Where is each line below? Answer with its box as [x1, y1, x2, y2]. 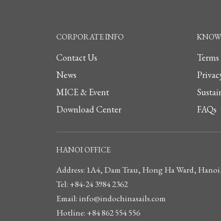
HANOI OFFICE [56, 144, 110, 155]
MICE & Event [56, 86, 109, 98]
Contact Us [56, 51, 97, 63]
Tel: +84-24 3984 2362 [56, 178, 128, 189]
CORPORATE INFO [56, 31, 124, 42]
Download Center [56, 103, 121, 115]
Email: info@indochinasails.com [56, 192, 166, 204]
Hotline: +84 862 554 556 [56, 207, 140, 218]
